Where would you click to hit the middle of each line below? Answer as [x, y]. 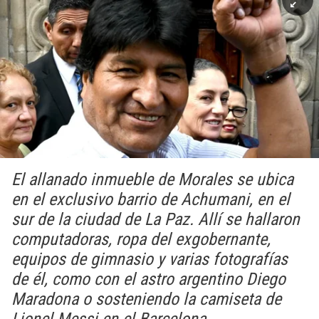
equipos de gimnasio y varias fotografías [150, 259]
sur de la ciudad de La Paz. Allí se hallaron [156, 219]
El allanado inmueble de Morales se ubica [152, 179]
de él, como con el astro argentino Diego [148, 279]
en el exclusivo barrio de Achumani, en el [151, 199]
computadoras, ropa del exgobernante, [141, 239]
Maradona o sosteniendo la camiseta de [146, 299]
